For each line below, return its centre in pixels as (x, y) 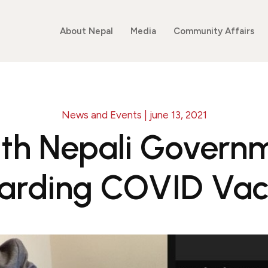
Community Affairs (214, 31)
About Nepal (86, 31)
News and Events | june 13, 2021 (134, 115)
